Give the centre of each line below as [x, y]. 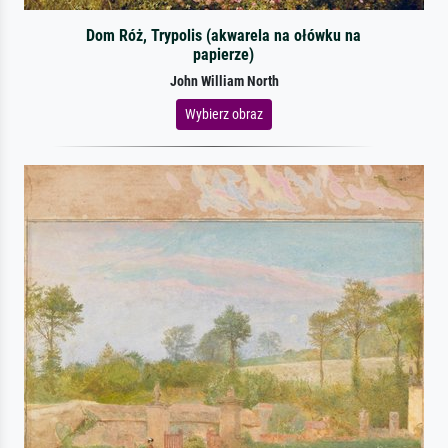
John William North [224, 81]
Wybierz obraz [224, 113]
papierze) [224, 54]
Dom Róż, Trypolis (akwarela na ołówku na [224, 35]
